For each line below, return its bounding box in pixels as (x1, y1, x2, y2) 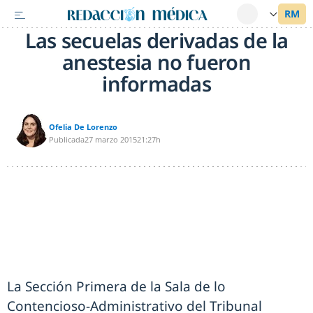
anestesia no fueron (62, 48, 251, 75)
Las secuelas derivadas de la (24, 27, 289, 54)
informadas (102, 70, 211, 97)
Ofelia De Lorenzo (49, 122, 117, 132)
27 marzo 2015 (85, 134, 137, 145)
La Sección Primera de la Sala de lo (7, 277, 226, 296)
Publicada (49, 134, 85, 145)
